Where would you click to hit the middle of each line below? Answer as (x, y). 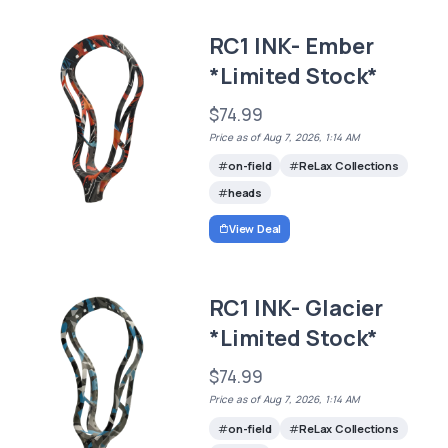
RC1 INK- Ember (291, 45)
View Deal (255, 229)
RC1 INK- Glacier (296, 308)
